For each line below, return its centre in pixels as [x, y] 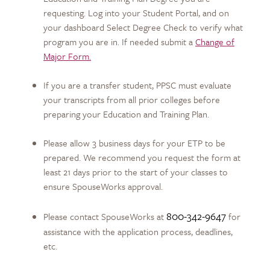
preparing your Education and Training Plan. [126, 114]
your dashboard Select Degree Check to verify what [143, 27]
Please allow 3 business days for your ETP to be [134, 143]
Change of [215, 41]
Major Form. [67, 56]
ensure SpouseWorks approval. [104, 186]
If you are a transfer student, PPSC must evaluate [137, 85]
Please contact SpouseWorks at [105, 216]
